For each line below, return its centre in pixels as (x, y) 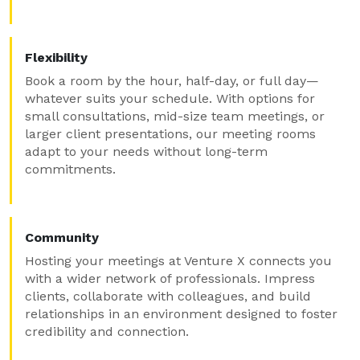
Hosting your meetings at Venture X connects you (178, 261)
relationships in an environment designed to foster (181, 314)
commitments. (70, 169)
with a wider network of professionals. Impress (170, 278)
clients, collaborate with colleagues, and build (168, 296)
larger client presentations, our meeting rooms (170, 134)
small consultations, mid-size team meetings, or (175, 116)
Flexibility (56, 57)
